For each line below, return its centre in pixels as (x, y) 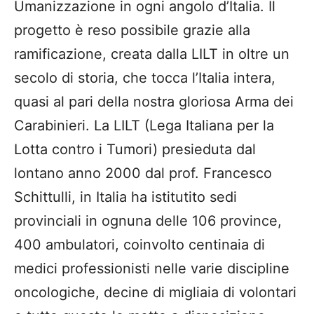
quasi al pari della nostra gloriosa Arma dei (154, 102)
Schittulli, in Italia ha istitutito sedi (125, 197)
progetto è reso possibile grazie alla (132, 30)
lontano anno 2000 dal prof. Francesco (143, 173)
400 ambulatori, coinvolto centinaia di (139, 245)
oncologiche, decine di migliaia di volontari (155, 293)
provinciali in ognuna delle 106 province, (148, 221)
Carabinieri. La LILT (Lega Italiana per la (144, 126)
